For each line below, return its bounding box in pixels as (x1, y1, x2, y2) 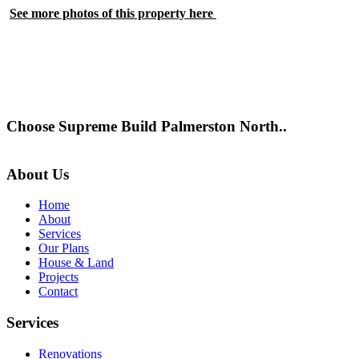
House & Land (38, 256, 114, 270)
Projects (38, 270, 79, 284)
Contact (38, 284, 78, 299)
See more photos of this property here (10, 6, 216, 21)
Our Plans (38, 241, 89, 256)
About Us (6, 165, 69, 183)
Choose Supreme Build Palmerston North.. (6, 118, 287, 135)
